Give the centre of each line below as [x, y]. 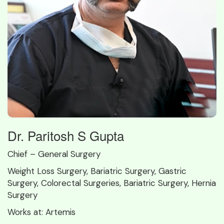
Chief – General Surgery [54, 154]
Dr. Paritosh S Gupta [66, 135]
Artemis [60, 212]
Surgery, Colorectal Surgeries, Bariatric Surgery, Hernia [112, 183]
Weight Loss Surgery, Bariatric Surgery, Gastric [97, 171]
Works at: [26, 212]
